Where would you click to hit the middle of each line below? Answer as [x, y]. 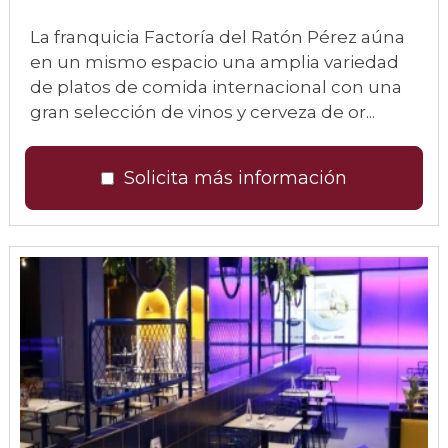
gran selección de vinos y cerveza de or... [202, 112]
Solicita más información [235, 178]
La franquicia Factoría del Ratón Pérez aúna [217, 37]
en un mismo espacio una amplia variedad [214, 62]
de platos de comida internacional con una [216, 87]
